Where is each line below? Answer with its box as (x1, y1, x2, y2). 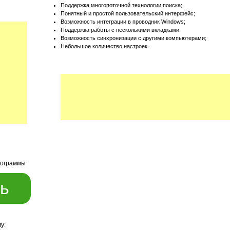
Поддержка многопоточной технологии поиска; (60, 2, 182, 9)
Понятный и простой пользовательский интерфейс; (60, 10, 195, 17)
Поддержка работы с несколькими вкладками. (60, 27, 181, 33)
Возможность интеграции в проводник (60, 18, 161, 25)
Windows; (161, 18, 185, 25)
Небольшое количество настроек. (60, 43, 149, 50)
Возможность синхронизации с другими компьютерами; (60, 35, 206, 42)
